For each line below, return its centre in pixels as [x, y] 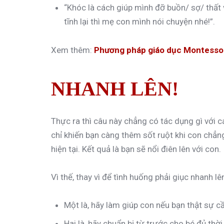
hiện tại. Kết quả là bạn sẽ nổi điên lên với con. [136, 149]
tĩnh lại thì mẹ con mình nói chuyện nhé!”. [139, 22]
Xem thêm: [72, 50]
